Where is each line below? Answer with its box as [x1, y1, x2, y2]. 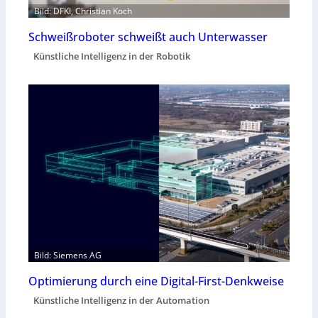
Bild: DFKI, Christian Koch [34, 4, 132, 17]
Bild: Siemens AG [34, 248, 102, 261]
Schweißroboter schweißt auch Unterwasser [28, 28, 268, 45]
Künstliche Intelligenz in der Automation [33, 293, 209, 307]
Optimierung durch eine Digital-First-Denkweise [28, 273, 284, 289]
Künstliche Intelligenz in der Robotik [33, 49, 190, 62]
